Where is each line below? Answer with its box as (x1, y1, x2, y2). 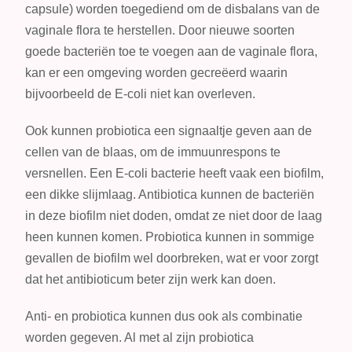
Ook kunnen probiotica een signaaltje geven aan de (25, 124, 313, 138)
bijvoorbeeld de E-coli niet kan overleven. (25, 87, 256, 101)
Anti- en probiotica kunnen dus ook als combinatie (25, 310, 303, 324)
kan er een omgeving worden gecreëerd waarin (25, 66, 288, 80)
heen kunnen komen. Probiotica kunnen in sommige (25, 230, 315, 244)
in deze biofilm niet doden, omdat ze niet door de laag (25, 209, 323, 223)
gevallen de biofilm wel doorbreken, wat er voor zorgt (25, 251, 319, 266)
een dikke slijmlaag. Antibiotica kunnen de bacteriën (25, 188, 315, 202)
